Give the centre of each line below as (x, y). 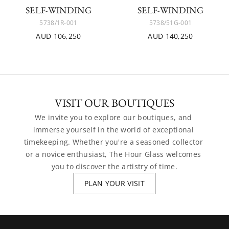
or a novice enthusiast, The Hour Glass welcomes (113, 154)
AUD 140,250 (170, 36)
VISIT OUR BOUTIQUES (114, 103)
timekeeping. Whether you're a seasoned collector (113, 142)
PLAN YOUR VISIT (114, 183)
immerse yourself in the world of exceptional (113, 130)
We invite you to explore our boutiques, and (113, 117)
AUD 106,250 (59, 36)
